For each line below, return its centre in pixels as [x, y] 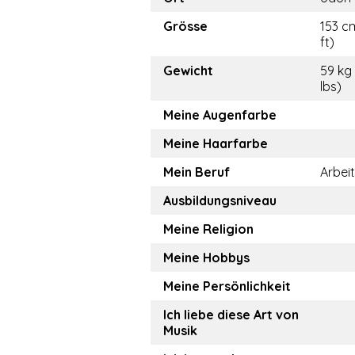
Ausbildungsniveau [220, 200]
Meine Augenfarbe [220, 115]
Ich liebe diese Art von [231, 315]
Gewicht [188, 71]
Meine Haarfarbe [216, 143]
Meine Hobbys [206, 258]
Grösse [185, 26]
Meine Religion [208, 229]
